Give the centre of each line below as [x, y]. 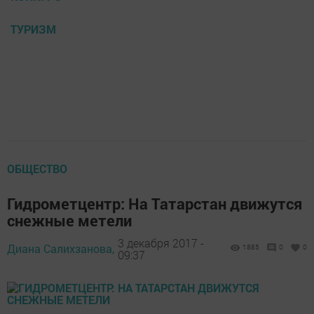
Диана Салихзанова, [61, 249]
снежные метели [69, 221]
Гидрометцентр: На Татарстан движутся [155, 204]
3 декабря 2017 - [161, 243]
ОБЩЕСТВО [37, 169]
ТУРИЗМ [33, 29]
